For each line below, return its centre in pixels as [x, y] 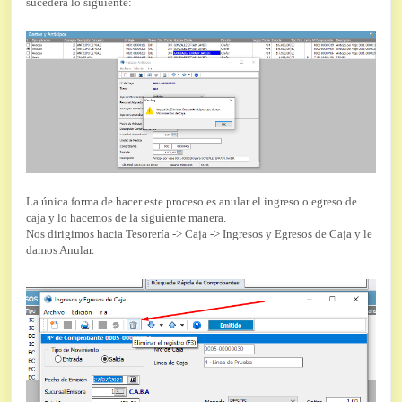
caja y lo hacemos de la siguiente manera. [126, 218]
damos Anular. [60, 250]
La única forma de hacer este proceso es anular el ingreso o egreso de [192, 202]
